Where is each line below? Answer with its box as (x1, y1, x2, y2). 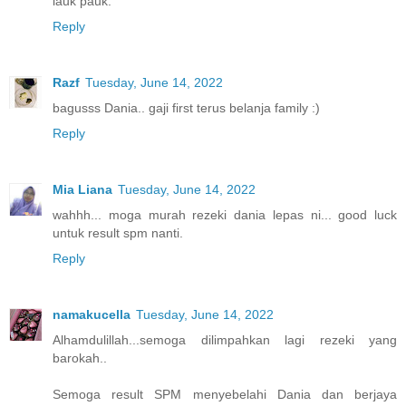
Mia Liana (53, 182, 112, 198)
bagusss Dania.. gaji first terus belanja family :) (53, 101, 320, 116)
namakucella (53, 307, 130, 323)
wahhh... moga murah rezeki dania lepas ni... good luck (53, 208, 397, 223)
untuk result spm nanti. (53, 226, 183, 241)
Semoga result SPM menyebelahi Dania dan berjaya (53, 387, 397, 402)
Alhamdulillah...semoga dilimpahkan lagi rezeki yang (53, 333, 397, 348)
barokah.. (53, 351, 107, 366)
